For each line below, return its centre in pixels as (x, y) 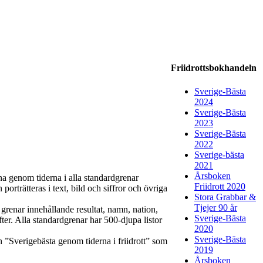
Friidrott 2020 (220, 186)
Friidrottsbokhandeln (214, 68)
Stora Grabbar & (225, 197)
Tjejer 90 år (216, 207)
